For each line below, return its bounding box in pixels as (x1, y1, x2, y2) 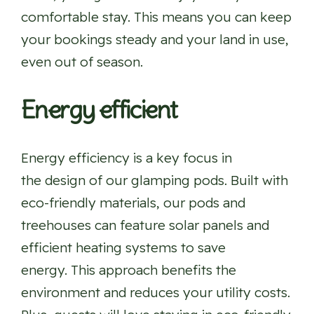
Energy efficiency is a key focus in (21, 149, 232, 167)
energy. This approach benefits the (21, 261, 236, 279)
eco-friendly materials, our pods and (21, 194, 245, 212)
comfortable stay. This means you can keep (21, 8, 292, 26)
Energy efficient (21, 94, 177, 126)
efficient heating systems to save (21, 239, 226, 257)
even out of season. (21, 53, 143, 71)
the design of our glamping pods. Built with (21, 172, 288, 189)
